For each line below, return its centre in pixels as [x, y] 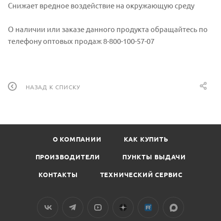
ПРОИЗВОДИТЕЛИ [68, 157]
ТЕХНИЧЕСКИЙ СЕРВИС [141, 175]
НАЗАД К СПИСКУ [53, 87]
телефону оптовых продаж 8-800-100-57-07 [81, 41]
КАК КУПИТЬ [146, 139]
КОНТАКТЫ [58, 175]
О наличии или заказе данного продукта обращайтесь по [108, 29]
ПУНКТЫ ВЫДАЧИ [154, 157]
